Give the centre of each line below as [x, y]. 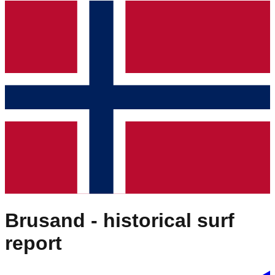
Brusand [45, 220]
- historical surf [160, 220]
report [33, 243]
